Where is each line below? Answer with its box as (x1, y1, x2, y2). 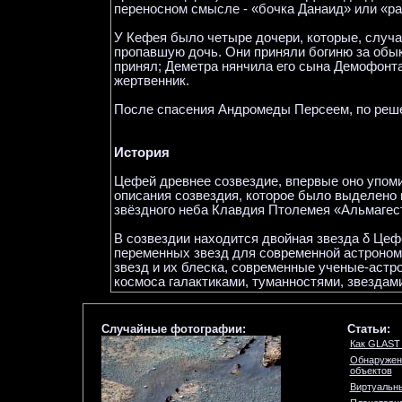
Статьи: (346, 322, 390, 336)
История (114, 145, 170, 160)
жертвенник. (114, 74, 189, 88)
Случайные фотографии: (100, 322, 246, 336)
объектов (349, 365, 392, 376)
